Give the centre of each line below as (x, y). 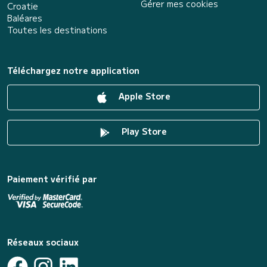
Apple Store (143, 96)
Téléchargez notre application (73, 70)
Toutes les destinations (57, 30)
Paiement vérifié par (52, 178)
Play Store (143, 131)
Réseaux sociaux (43, 242)
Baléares (25, 18)
